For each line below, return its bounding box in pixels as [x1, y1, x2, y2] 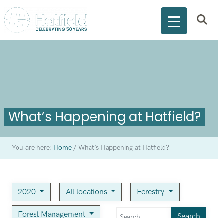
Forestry [137, 187, 167, 197]
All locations [65, 187, 109, 197]
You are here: [11, 144, 54, 152]
